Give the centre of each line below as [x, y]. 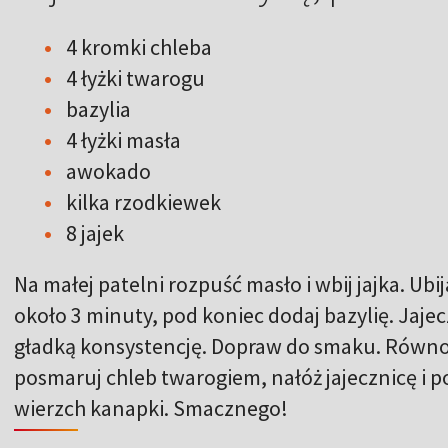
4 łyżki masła [123, 139]
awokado [108, 170]
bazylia [98, 108]
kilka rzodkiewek [143, 201]
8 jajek [95, 232]
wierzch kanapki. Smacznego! [151, 407]
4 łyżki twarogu [135, 77]
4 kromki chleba [139, 46]
